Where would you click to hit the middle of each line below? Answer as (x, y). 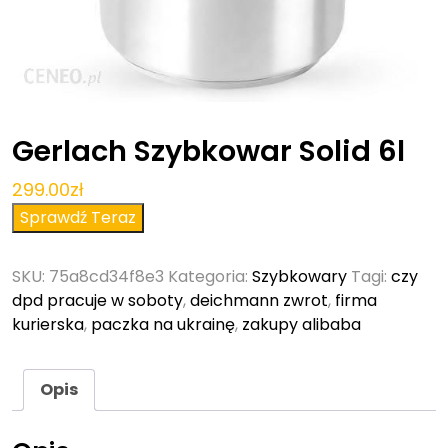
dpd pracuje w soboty (97, 301)
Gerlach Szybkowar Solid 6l (208, 151)
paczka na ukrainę (163, 325)
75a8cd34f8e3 (106, 277)
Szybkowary (299, 277)
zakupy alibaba (301, 325)
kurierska (48, 325)
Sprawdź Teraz (78, 218)
